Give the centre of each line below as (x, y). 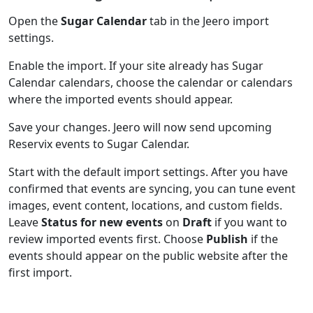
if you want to (249, 222)
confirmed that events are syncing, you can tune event (152, 189)
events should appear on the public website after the (148, 256)
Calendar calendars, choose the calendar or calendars (151, 82)
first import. (40, 272)
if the (263, 239)
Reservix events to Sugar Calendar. (99, 144)
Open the (35, 21)
